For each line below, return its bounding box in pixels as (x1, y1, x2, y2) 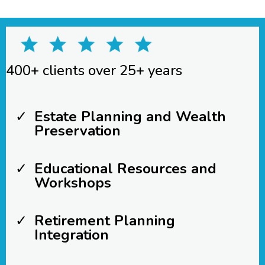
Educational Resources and (34, 159, 216, 179)
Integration (34, 225, 109, 245)
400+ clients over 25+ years (6, 61, 182, 80)
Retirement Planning (34, 211, 175, 231)
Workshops (34, 173, 111, 193)
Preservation (34, 121, 121, 141)
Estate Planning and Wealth (34, 107, 226, 127)
